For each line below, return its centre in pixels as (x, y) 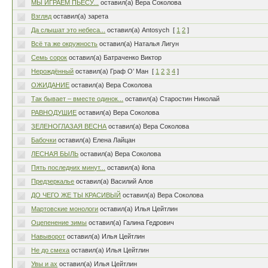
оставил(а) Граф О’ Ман (112, 71)
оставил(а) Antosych (138, 30)
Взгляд (42, 16)
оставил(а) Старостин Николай (173, 99)
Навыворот (48, 236)
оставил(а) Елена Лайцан (97, 140)
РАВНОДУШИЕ (54, 112)
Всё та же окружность (65, 44)
